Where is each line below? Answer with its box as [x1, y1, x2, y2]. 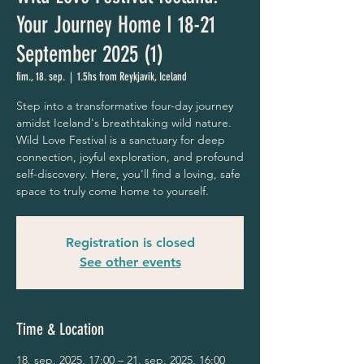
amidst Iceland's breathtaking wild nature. [16, 115, 232, 130]
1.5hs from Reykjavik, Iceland [77, 70, 187, 84]
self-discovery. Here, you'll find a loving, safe [16, 167, 240, 181]
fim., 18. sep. [16, 70, 65, 84]
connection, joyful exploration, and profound [16, 149, 244, 164]
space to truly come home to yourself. [16, 184, 209, 198]
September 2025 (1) [16, 41, 163, 67]
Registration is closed [65, 235, 195, 250]
